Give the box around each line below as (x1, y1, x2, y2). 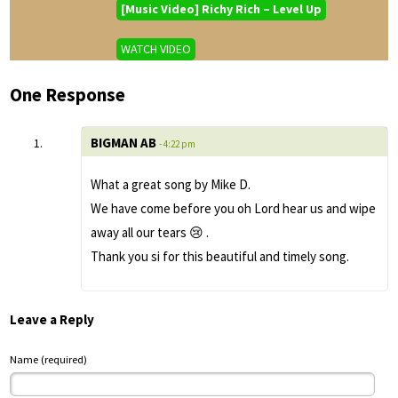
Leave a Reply (10, 310, 94, 328)
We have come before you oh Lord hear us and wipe (91, 200, 376, 218)
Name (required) (10, 353, 87, 367)
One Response (10, 82, 125, 107)
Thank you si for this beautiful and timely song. (91, 248, 349, 266)
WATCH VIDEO (121, 40, 191, 57)
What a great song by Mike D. (91, 176, 251, 194)
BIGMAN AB (91, 134, 156, 152)
